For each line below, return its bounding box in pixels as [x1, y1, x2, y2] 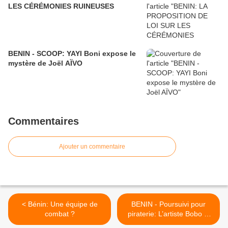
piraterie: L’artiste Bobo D [128, 210, 209, 218]
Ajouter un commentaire [59, 143, 125, 150]
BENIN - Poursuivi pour [131, 200, 206, 208]
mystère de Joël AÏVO [8, 59, 82, 67]
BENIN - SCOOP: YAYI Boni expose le [8, 49, 136, 58]
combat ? [44, 210, 75, 218]
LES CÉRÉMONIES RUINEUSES [8, 2, 114, 10]
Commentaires [8, 116, 79, 127]
